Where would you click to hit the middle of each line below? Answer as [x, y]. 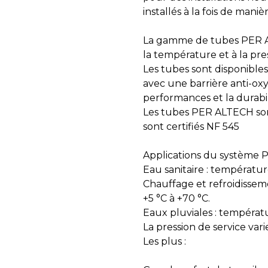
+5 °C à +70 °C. [176, 198]
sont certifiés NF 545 [191, 127]
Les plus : [165, 241]
